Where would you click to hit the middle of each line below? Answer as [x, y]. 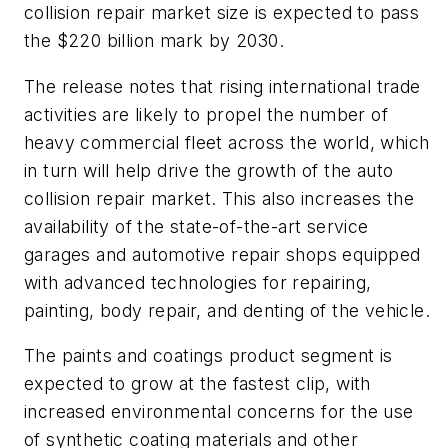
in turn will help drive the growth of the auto [209, 170]
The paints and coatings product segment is [208, 356]
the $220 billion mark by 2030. [154, 41]
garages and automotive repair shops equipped [222, 254]
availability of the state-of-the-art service [196, 226]
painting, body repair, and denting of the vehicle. [227, 310]
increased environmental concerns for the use [219, 412]
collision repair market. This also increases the [219, 198]
